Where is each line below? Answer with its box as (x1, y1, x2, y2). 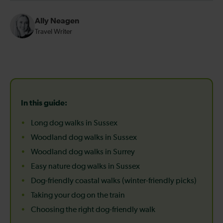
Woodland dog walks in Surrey (31, 148, 135, 157)
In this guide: (21, 99, 67, 108)
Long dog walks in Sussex (31, 119, 117, 128)
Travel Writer (35, 28, 72, 35)
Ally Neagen (35, 16, 79, 25)
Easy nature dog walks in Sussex (31, 163, 140, 171)
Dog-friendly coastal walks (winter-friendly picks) (31, 177, 197, 186)
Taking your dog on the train (31, 192, 125, 200)
